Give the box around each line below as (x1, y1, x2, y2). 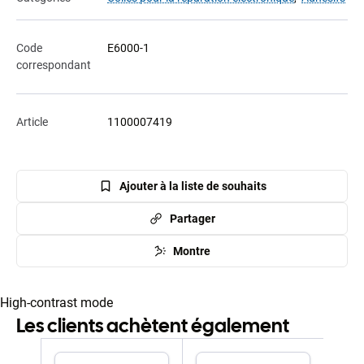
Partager (170, 211, 215, 225)
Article (16, 115, 48, 129)
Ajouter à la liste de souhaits (119, 179, 266, 193)
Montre (173, 244, 210, 258)
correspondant (16, 58, 91, 72)
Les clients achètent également (16, 313, 289, 339)
